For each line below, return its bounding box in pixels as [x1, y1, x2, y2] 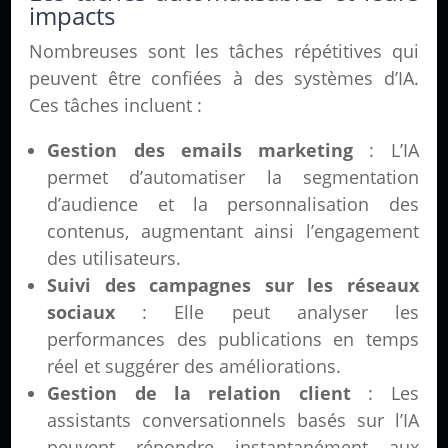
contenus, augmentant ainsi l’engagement [47, 219, 419, 244]
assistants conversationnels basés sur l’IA [47, 408, 419, 433]
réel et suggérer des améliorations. [47, 354, 342, 379]
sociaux [47, 300, 116, 325]
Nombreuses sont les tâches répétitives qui [29, 39, 419, 64]
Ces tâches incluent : [29, 93, 203, 118]
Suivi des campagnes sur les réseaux [47, 273, 419, 298]
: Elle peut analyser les [115, 300, 419, 325]
